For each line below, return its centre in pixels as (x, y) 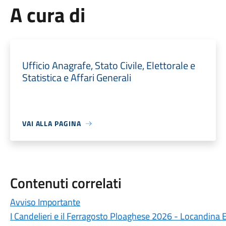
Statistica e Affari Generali (76, 77)
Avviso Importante (45, 202)
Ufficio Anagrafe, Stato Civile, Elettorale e (108, 65)
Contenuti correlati (66, 183)
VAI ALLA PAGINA (51, 123)
